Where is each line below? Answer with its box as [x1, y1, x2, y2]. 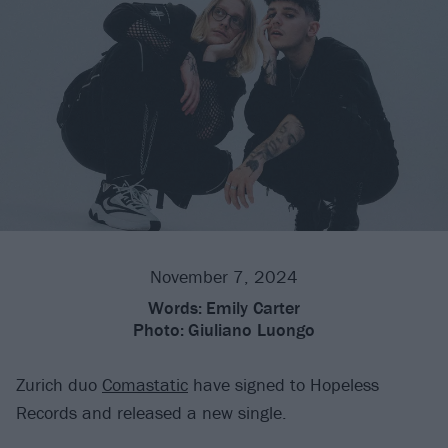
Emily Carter [206, 296, 300, 320]
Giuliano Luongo [188, 318, 315, 342]
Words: [148, 296, 202, 320]
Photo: [133, 318, 184, 342]
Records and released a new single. [16, 401, 287, 425]
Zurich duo [16, 373, 102, 397]
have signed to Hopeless [188, 373, 379, 397]
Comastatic [102, 373, 188, 397]
